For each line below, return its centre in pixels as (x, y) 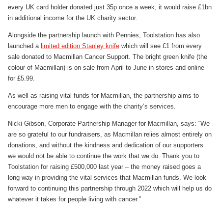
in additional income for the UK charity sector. (73, 18)
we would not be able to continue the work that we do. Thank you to (104, 156)
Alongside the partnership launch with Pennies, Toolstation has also (104, 35)
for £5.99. (21, 79)
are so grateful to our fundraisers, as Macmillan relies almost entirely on (110, 135)
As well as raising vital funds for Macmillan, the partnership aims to (103, 96)
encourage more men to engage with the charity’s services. (92, 107)
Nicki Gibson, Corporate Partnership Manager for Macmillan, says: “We (109, 124)
